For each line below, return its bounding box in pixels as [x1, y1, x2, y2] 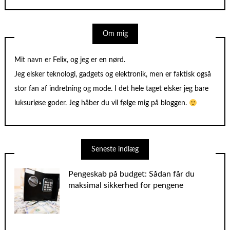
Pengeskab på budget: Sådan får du [68, 170, 195, 179]
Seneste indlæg [91, 145, 139, 153]
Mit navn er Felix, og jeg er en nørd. [14, 56, 126, 64]
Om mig [102, 30, 128, 37]
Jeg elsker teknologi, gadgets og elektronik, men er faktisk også [14, 71, 212, 79]
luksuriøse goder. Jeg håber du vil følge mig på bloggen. [14, 100, 189, 107]
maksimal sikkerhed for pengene [68, 181, 184, 190]
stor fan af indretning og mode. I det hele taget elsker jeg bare [14, 85, 209, 93]
